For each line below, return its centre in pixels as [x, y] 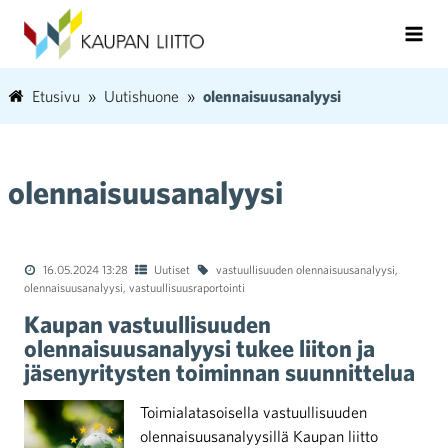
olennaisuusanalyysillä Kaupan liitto [259, 436]
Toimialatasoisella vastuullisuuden [253, 412]
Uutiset [172, 269]
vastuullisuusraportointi [187, 287]
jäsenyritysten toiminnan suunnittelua [219, 372]
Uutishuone [141, 96]
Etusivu [56, 96]
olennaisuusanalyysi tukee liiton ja [199, 348]
